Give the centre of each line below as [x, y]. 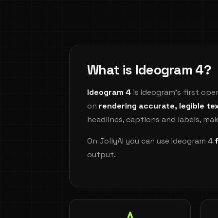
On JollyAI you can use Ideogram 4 [151, 141]
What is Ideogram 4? [149, 70]
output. [101, 154]
